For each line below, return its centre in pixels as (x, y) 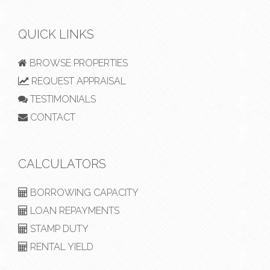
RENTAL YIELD (61, 246)
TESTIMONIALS (62, 99)
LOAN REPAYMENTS (74, 210)
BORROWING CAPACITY (83, 192)
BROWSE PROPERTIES (77, 63)
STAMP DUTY (58, 228)
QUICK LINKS (56, 34)
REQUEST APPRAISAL (77, 81)
